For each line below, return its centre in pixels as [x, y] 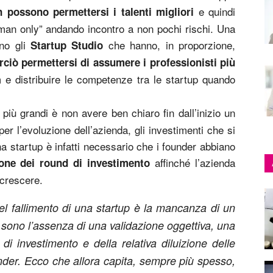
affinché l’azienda [193, 162]
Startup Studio [64, 45]
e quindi [217, 11]
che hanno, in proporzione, [169, 45]
